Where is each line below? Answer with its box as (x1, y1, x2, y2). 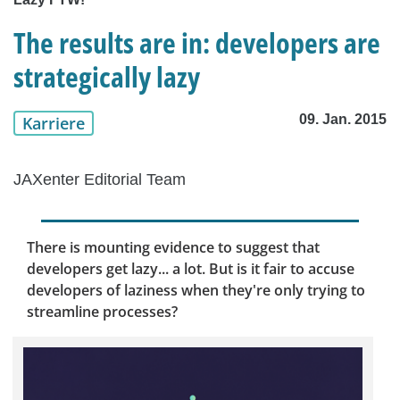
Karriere (22, 112, 85, 135)
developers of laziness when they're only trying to (27, 280, 365, 301)
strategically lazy (13, 57, 200, 96)
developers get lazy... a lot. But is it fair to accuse (27, 259, 354, 279)
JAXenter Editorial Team (13, 171, 186, 189)
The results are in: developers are (13, 23, 380, 62)
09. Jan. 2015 (299, 112, 387, 128)
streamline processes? (27, 302, 178, 322)
